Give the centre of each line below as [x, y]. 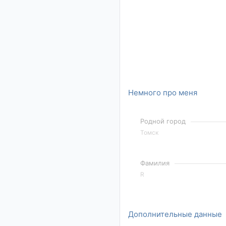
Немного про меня [163, 93]
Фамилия [155, 163]
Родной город [163, 121]
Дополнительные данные [175, 214]
